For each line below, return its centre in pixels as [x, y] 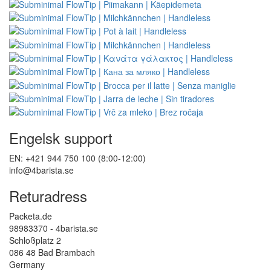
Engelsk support [61, 138]
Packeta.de [31, 216]
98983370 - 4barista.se [54, 228]
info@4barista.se [41, 170]
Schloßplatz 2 [35, 240]
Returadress [48, 196]
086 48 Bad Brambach [52, 253]
